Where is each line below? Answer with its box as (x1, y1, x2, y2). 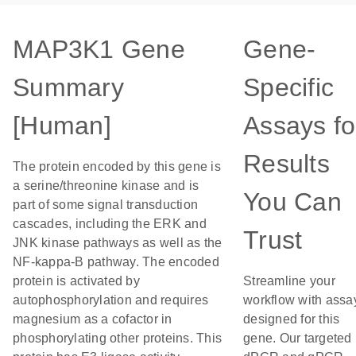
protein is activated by (13, 274, 140, 288)
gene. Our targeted (243, 331, 352, 345)
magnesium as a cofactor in (13, 312, 172, 326)
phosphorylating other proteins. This (13, 331, 222, 345)
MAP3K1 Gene (13, 35, 185, 64)
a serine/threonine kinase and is (13, 179, 199, 192)
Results (243, 149, 330, 178)
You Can (243, 188, 342, 216)
